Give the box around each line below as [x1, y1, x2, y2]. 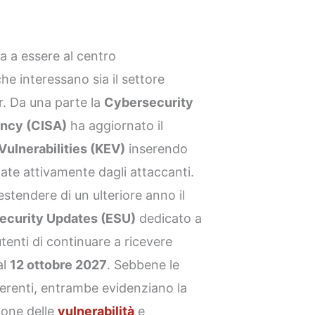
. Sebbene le [107, 257, 180, 273]
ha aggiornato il [67, 118, 164, 134]
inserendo [125, 141, 188, 157]
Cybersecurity [104, 95, 194, 110]
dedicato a [136, 211, 202, 226]
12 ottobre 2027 [10, 257, 108, 273]
